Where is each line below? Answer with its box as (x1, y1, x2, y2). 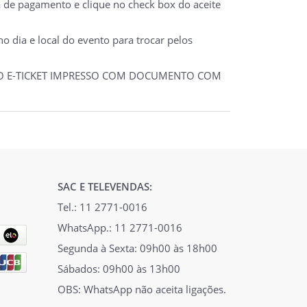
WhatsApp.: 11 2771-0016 (57, 220, 182, 234)
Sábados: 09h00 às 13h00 (57, 261, 180, 275)
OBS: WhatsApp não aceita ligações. (57, 282, 226, 296)
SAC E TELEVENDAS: (57, 179, 152, 193)
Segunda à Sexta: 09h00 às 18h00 (57, 241, 217, 255)
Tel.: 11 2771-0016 (57, 199, 147, 214)
